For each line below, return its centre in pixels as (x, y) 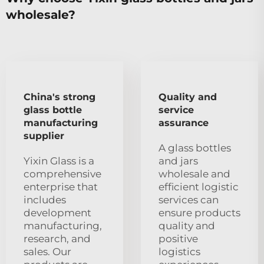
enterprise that (61, 187)
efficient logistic (199, 187)
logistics (179, 251)
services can (189, 199)
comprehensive (62, 174)
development (57, 212)
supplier (44, 136)
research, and (57, 238)
